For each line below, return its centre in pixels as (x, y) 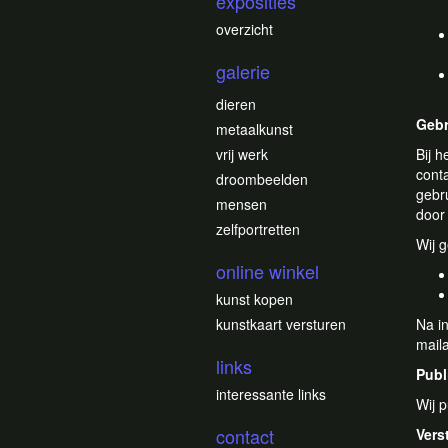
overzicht (244, 29)
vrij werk (242, 154)
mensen (241, 204)
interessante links (271, 394)
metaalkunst (254, 129)
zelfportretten (258, 229)
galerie (243, 71)
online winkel (267, 271)
